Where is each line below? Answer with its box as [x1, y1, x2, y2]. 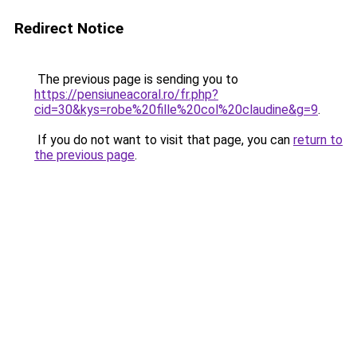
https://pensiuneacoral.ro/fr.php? [34, 87, 218, 102]
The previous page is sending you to [34, 72, 238, 87]
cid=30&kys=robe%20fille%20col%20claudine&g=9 [34, 102, 318, 117]
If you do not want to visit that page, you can [34, 132, 293, 147]
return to [293, 132, 343, 147]
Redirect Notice [14, 19, 124, 37]
